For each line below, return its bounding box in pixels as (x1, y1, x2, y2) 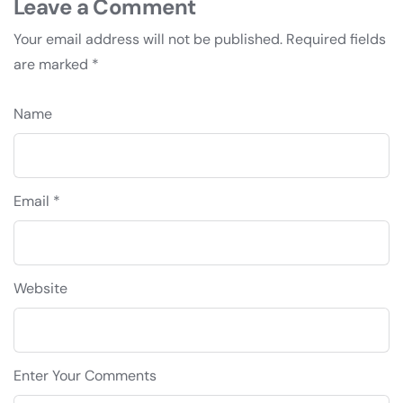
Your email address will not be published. (13, 30, 282, 49)
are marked (13, 55, 92, 75)
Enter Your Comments (13, 366, 157, 386)
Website (13, 279, 67, 299)
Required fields (286, 30, 386, 49)
